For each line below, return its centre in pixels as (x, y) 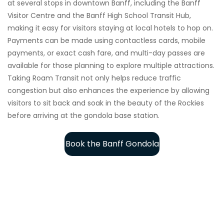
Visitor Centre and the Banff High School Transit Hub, (99, 15)
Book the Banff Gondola (112, 143)
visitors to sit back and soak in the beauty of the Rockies (106, 103)
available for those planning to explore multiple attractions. (111, 65)
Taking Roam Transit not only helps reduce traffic (94, 78)
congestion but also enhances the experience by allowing (108, 90)
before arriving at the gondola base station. (83, 115)
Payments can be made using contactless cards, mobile (106, 40)
